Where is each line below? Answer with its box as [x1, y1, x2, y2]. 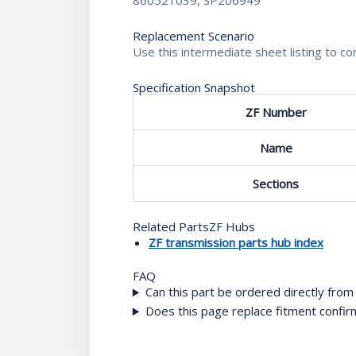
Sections [253, 176, 300, 192]
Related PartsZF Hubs [132, 218, 255, 234]
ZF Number [245, 104, 307, 121]
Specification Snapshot [132, 79, 255, 96]
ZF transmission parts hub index [148, 234, 323, 250]
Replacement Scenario [132, 28, 254, 44]
